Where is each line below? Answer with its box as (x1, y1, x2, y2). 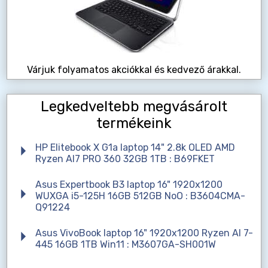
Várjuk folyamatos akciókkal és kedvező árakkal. (27, 64, 241, 76)
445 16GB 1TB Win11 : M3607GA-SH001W (35, 239, 216, 251)
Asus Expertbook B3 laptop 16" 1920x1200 (35, 179, 223, 191)
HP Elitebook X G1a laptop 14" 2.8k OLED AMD (35, 142, 235, 154)
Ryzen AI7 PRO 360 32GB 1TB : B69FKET (35, 153, 215, 165)
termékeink (96, 115, 172, 132)
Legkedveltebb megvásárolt (41, 98, 227, 115)
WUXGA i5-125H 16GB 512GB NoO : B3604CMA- (35, 190, 245, 202)
